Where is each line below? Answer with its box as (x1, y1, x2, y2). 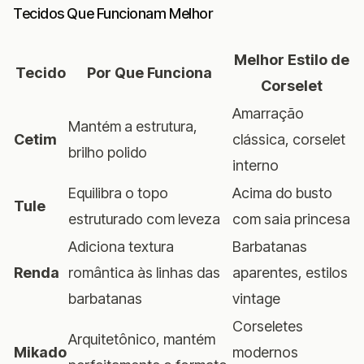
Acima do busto (232, 184, 332, 201)
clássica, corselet (232, 130, 345, 148)
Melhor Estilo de (233, 50, 349, 68)
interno (232, 156, 279, 174)
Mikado (14, 343, 67, 361)
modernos (232, 343, 298, 361)
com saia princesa (232, 210, 350, 227)
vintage (232, 289, 280, 307)
